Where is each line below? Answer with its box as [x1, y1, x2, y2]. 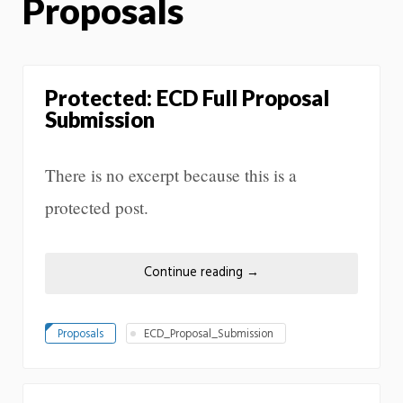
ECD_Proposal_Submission [143, 325, 273, 345]
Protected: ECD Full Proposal [45, 84, 329, 111]
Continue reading [144, 262, 246, 283]
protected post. [45, 195, 148, 219]
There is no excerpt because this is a [45, 163, 297, 186]
